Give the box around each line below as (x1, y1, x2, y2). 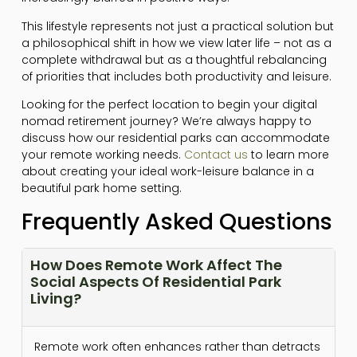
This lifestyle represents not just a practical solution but (21, 18, 334, 34)
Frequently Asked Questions (21, 206, 332, 237)
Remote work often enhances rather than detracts (33, 338, 320, 355)
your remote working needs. (21, 147, 184, 163)
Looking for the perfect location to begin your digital (21, 96, 317, 113)
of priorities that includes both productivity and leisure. (21, 68, 331, 84)
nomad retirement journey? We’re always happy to (21, 113, 312, 130)
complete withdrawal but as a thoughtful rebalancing (21, 51, 327, 68)
